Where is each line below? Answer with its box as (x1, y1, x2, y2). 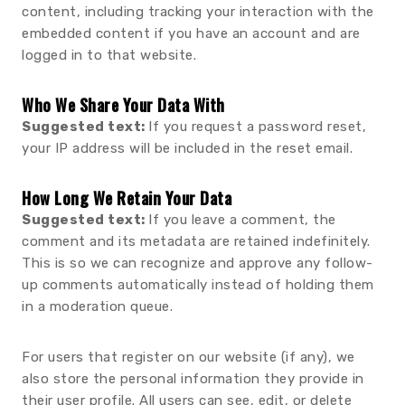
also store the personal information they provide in (22, 371, 364, 387)
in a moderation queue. (22, 298, 173, 315)
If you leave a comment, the (148, 212, 336, 228)
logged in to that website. (22, 47, 196, 63)
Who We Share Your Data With (22, 93, 225, 117)
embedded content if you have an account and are (22, 25, 361, 42)
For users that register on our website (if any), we (22, 349, 355, 365)
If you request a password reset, (148, 118, 366, 135)
